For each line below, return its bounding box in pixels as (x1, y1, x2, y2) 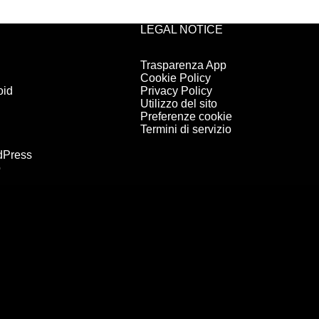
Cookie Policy (140, 72, 211, 85)
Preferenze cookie (140, 110, 232, 123)
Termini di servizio (140, 123, 231, 136)
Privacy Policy (140, 85, 212, 98)
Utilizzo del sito (140, 98, 217, 110)
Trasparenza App (140, 59, 226, 72)
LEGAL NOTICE (140, 23, 223, 36)
